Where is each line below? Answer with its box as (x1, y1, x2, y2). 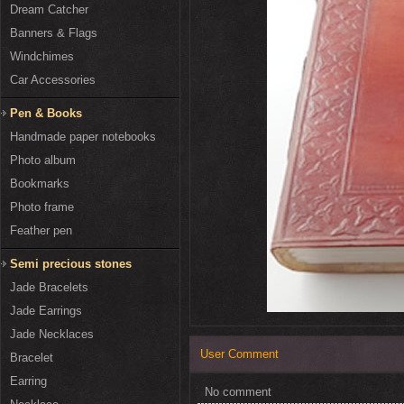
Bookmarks (10, 177, 69, 191)
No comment (205, 385, 271, 399)
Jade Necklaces (10, 327, 94, 342)
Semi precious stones (10, 257, 132, 271)
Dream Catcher (10, 3, 88, 17)
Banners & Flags (10, 26, 97, 41)
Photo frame (10, 200, 74, 215)
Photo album (10, 153, 76, 168)
